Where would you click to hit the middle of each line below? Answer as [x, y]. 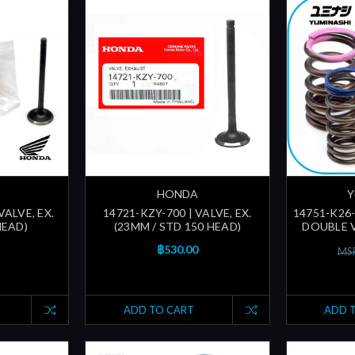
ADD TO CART [158, 309]
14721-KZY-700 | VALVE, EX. [177, 212]
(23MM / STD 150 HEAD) [177, 226]
